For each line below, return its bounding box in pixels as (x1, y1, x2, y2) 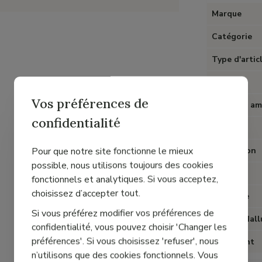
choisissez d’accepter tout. (32, 187, 140, 199)
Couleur (212, 77, 244, 88)
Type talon (212, 145, 257, 156)
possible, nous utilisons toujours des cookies (32, 158, 213, 171)
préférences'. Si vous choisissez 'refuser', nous (32, 235, 219, 247)
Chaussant (212, 236, 255, 247)
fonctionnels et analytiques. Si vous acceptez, (32, 173, 218, 185)
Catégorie (212, 31, 253, 42)
